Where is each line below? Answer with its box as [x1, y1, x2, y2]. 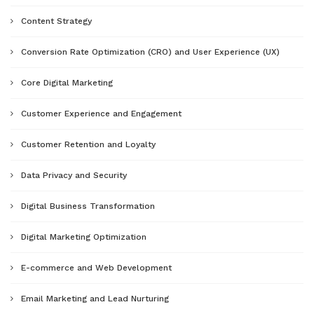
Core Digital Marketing [21, 77, 113, 88]
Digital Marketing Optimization [21, 231, 146, 242]
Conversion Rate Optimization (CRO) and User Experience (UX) [21, 46, 280, 57]
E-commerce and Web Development [21, 262, 172, 273]
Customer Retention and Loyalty [21, 139, 156, 149]
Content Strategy [21, 15, 92, 26]
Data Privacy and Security [21, 170, 127, 180]
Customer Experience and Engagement [21, 108, 182, 118]
